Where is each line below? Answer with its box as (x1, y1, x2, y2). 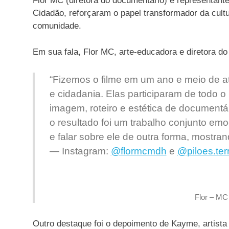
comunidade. (33, 21, 81, 31)
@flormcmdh (110, 146, 167, 157)
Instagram (61, 146, 106, 157)
